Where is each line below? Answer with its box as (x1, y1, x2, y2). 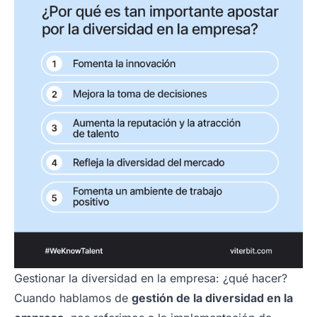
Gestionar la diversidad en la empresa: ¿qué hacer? (14, 270, 287, 285)
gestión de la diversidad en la (132, 290, 293, 305)
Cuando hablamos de (14, 290, 132, 305)
